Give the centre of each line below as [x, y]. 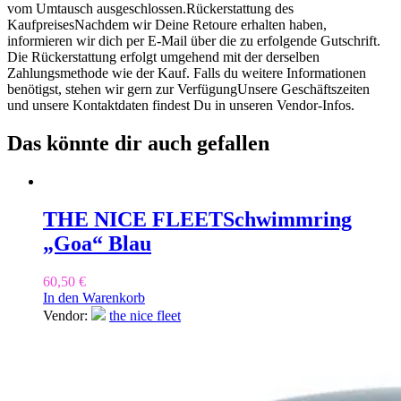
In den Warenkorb [94, 297]
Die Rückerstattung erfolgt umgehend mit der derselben [163, 57]
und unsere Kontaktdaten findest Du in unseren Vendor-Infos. [181, 106]
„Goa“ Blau [97, 243]
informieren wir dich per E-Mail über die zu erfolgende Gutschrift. [194, 41]
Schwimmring [287, 219]
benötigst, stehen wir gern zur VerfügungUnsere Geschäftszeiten [188, 90]
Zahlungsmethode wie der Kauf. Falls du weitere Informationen [187, 73]
